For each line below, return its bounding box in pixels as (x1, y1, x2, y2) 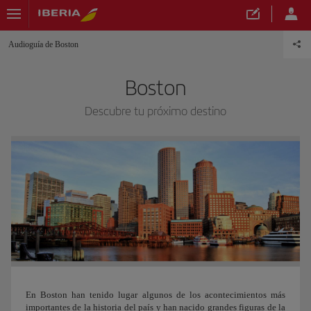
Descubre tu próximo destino (85, 103, 226, 118)
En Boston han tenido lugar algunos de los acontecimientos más (26, 289, 285, 300)
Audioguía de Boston (8, 40, 78, 49)
